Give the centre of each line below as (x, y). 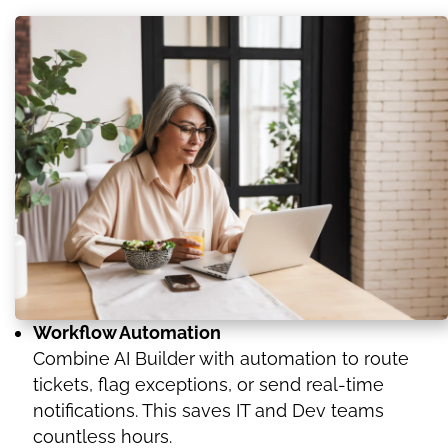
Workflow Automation (127, 333)
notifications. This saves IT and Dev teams (208, 411)
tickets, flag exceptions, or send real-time (208, 385)
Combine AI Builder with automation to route (221, 359)
